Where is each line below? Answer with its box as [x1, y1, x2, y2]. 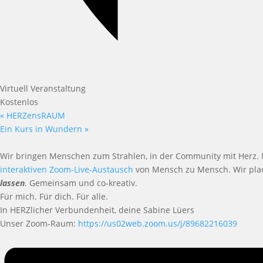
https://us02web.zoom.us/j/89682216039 [78, 218, 237, 230]
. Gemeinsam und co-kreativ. [25, 177, 137, 189]
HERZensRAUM [4, 110, 65, 122]
